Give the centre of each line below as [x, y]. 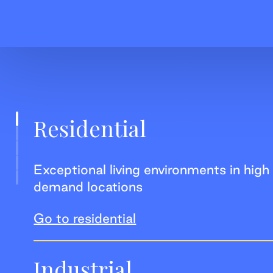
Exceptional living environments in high [152, 169]
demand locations [88, 186]
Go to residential [85, 218]
